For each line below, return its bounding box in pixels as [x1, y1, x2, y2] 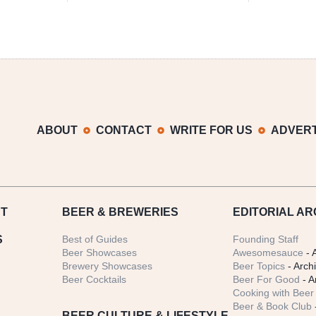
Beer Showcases [61, 247, 137, 259]
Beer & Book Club [233, 300, 312, 312]
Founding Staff [233, 233, 299, 245]
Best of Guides [61, 233, 128, 245]
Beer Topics [233, 260, 286, 272]
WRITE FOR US [170, 124, 253, 137]
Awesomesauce [233, 247, 304, 259]
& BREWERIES [94, 206, 178, 219]
